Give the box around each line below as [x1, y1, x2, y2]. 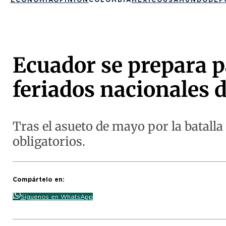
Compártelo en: [12, 175, 65, 183]
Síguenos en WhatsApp [20, 192, 93, 200]
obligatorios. [12, 133, 85, 149]
